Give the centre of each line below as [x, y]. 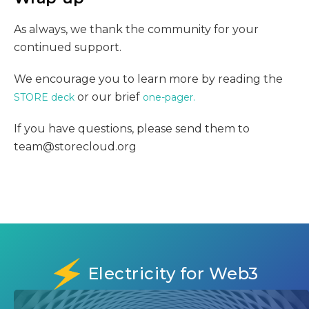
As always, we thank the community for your [136, 29]
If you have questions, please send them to [132, 129]
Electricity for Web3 [173, 273]
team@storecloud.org [75, 147]
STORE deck [44, 97]
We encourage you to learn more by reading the [148, 79]
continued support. [68, 47]
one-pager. [169, 97]
